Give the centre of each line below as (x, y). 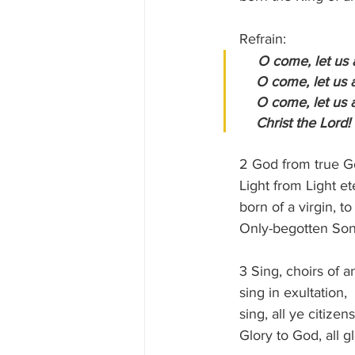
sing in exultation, (293, 293)
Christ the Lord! (303, 123)
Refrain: (263, 39)
